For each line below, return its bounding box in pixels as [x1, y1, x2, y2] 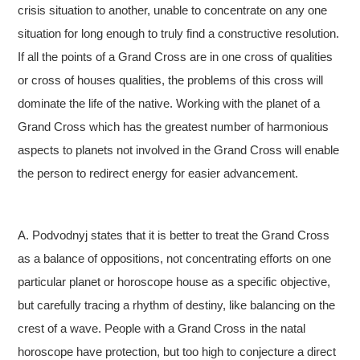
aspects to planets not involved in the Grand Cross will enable [18, 142, 340, 157]
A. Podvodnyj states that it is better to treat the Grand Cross [18, 227, 330, 242]
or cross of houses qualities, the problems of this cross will [18, 72, 324, 87]
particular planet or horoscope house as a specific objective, [18, 274, 331, 288]
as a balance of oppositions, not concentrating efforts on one [18, 251, 332, 265]
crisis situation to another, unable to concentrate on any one [18, 2, 328, 17]
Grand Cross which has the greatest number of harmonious [18, 119, 329, 133]
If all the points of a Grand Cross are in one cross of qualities [18, 49, 333, 63]
